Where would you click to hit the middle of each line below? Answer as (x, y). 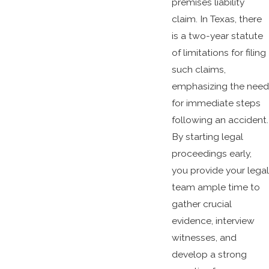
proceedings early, (211, 153)
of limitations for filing (219, 52)
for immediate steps (216, 103)
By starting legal (207, 136)
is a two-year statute (217, 35)
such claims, (198, 69)
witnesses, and (204, 237)
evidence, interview (213, 220)
